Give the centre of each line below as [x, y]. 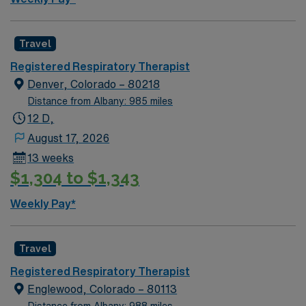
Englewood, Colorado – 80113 [102, 289]
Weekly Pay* [43, 204]
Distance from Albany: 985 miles [100, 101]
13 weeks [51, 157]
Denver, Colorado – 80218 [94, 84]
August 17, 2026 [69, 138]
